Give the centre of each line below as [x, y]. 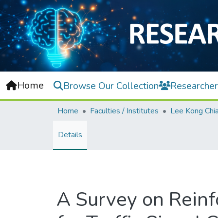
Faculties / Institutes [124, 111]
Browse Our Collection [111, 86]
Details [70, 135]
